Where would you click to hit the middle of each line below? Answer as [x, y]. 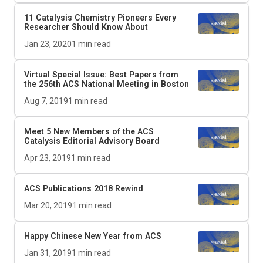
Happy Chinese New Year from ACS [93, 236]
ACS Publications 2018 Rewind [84, 189]
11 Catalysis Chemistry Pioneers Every [100, 18]
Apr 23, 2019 [48, 158]
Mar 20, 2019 [48, 206]
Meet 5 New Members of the [81, 132]
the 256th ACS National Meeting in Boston [107, 84]
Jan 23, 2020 [48, 44]
